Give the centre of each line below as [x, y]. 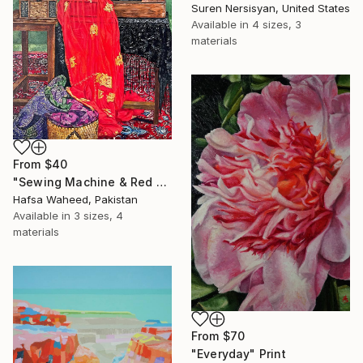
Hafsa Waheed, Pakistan [75, 199]
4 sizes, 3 [277, 25]
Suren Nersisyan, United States [271, 9]
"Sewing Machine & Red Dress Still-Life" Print [161, 181]
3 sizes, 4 [98, 215]
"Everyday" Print [239, 354]
